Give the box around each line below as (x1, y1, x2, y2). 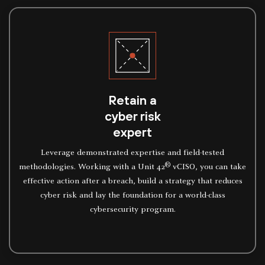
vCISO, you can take (170, 163, 246, 172)
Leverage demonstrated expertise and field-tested (41, 149, 224, 157)
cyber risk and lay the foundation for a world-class (40, 192, 225, 200)
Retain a (108, 93, 157, 107)
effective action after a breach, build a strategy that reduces (22, 177, 243, 186)
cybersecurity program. (89, 206, 176, 214)
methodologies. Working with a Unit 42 (19, 163, 165, 172)
